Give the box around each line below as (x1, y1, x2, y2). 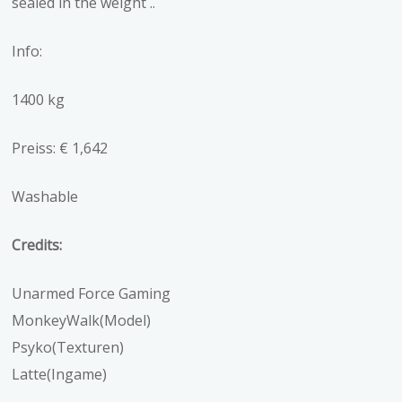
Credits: (12, 234, 63, 255)
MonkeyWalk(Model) (12, 310, 152, 330)
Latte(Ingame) (12, 363, 108, 384)
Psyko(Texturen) (12, 336, 125, 357)
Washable (12, 186, 79, 206)
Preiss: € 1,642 (12, 137, 109, 158)
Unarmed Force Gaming (12, 283, 171, 303)
